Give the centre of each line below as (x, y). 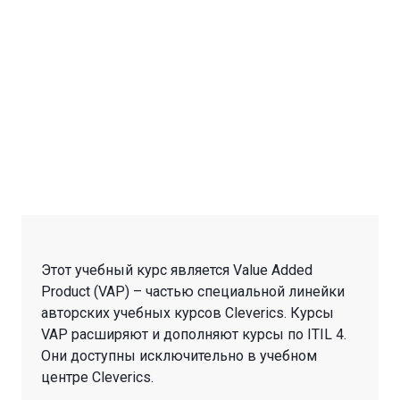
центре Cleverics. (97, 377)
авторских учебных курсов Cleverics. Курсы (187, 312)
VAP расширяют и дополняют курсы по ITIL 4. (194, 334)
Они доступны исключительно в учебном (179, 355)
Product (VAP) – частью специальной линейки (193, 291)
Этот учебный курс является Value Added (177, 270)
